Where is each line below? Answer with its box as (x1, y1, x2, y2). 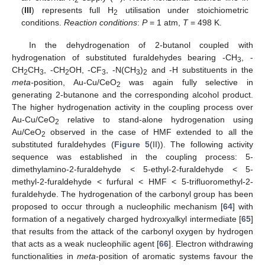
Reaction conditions (64, 18, 138, 28)
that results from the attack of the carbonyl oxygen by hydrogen (12, 227, 253, 237)
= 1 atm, (147, 18, 183, 28)
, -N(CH (106, 65, 136, 75)
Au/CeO (12, 127, 41, 137)
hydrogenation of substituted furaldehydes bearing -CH (12, 53, 238, 63)
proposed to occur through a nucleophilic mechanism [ (12, 202, 223, 212)
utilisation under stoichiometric (118, 5, 248, 15)
